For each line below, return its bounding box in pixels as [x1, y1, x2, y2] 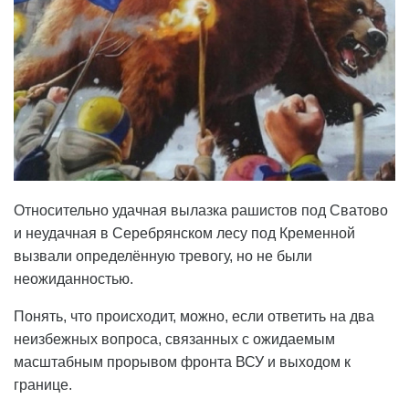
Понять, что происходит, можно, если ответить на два [14, 309, 374, 325]
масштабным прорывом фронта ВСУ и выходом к [14, 354, 351, 371]
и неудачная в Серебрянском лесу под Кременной [14, 225, 355, 242]
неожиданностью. [14, 271, 133, 288]
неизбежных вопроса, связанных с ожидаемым [14, 331, 335, 348]
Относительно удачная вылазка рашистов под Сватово [14, 203, 388, 219]
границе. [14, 377, 72, 393]
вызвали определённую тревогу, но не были [14, 248, 312, 265]
